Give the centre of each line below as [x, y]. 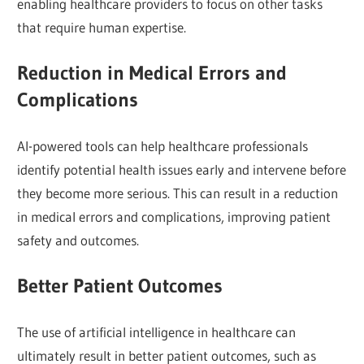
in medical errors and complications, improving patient [174, 216]
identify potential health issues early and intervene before [182, 169]
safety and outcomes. [78, 240]
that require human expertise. [102, 27]
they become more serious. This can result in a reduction [178, 193]
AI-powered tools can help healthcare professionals [163, 145]
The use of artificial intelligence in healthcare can [157, 331]
